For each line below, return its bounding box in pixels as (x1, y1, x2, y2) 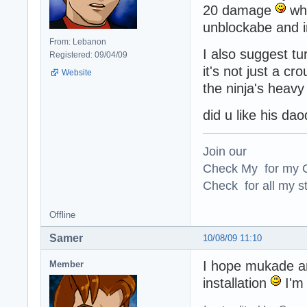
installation (203, 275, 271, 291)
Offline (49, 209, 75, 220)
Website (62, 67, 92, 77)
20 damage (203, 2, 275, 18)
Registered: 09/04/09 (49, 49, 127, 60)
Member (49, 258, 84, 269)
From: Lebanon (49, 36, 106, 47)
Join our (203, 143, 247, 158)
